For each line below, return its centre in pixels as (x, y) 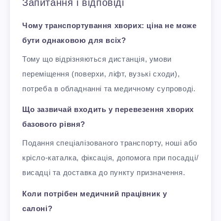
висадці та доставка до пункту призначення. (104, 173)
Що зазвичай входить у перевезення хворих (108, 110)
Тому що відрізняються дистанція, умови (97, 59)
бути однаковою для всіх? (74, 40)
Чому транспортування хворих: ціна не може (110, 25)
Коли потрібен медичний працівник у (95, 194)
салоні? (37, 209)
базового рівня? (54, 124)
